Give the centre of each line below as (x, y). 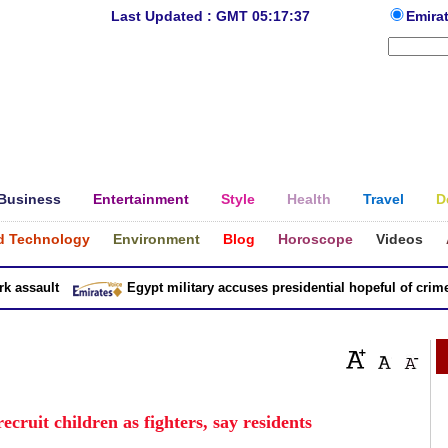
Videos (399, 239)
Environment (156, 239)
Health (309, 199)
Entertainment (141, 199)
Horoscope (315, 239)
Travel (383, 199)
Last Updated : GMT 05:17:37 (210, 16)
